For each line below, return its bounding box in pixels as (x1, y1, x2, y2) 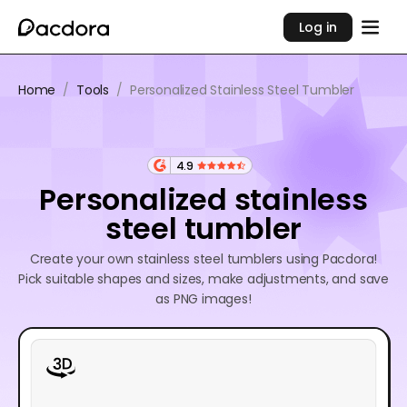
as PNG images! (155, 290, 252, 308)
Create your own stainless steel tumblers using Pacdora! (29, 250, 378, 268)
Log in (299, 17, 338, 36)
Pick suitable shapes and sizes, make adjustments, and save (18, 270, 389, 288)
